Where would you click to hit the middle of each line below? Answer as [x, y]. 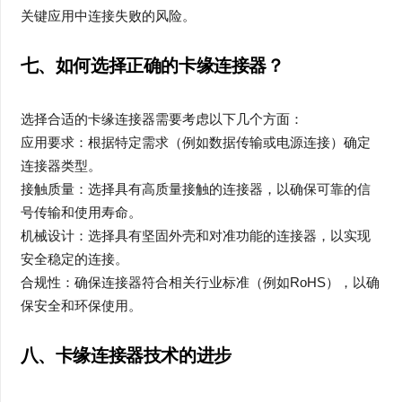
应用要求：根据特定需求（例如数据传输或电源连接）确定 [195, 142]
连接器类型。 [61, 166]
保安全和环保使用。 [81, 306]
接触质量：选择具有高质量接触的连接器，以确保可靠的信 [195, 189]
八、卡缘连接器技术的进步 [126, 355]
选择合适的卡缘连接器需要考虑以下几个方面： [162, 119]
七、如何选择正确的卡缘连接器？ [152, 65]
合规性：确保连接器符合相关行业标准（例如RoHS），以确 [200, 282]
